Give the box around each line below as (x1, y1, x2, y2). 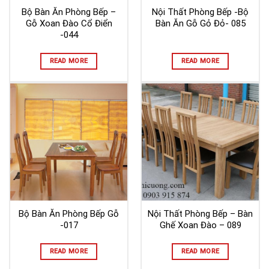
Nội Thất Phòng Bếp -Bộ (152, 6, 249, 17)
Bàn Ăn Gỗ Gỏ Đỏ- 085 (155, 17, 246, 29)
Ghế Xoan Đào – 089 (159, 219, 241, 231)
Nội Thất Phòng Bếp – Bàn (148, 208, 253, 219)
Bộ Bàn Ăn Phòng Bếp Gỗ (19, 208, 119, 219)
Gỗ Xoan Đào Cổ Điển (25, 17, 112, 29)
